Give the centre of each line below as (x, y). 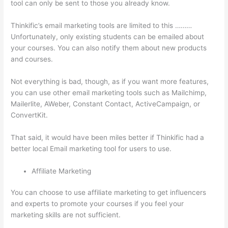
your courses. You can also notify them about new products (109, 48)
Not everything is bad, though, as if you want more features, (110, 81)
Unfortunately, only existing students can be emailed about (108, 37)
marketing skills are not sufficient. (66, 215)
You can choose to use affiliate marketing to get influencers (109, 193)
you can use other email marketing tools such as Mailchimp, (109, 92)
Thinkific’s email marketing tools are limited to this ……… (102, 26)
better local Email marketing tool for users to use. (91, 148)
